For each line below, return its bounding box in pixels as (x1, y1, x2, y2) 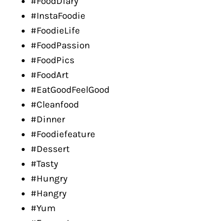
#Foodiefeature (31, 129, 95, 140)
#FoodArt (31, 70, 69, 80)
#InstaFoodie (31, 10, 85, 21)
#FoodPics (31, 55, 74, 66)
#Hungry (31, 173, 68, 184)
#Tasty (31, 158, 58, 169)
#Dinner (31, 114, 65, 125)
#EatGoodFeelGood (31, 84, 110, 95)
